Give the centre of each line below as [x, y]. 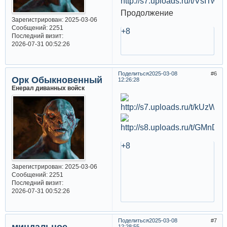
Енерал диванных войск [48, 88]
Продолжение [147, 13]
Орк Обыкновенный [57, 80]
